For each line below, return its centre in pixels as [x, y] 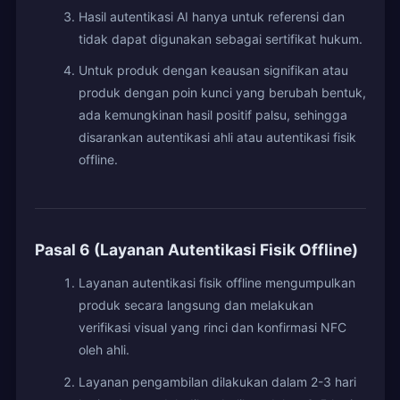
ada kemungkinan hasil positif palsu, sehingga [212, 115]
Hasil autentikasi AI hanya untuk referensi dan [211, 16]
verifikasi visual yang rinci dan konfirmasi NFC [212, 328]
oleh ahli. [104, 350]
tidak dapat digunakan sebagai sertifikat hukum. [220, 38]
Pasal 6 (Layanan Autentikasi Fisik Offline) [196, 250]
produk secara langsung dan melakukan [196, 305]
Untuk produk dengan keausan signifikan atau [213, 71]
